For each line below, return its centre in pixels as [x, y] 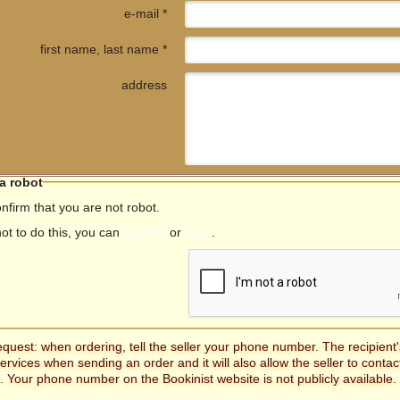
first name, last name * [104, 49]
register [145, 232]
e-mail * [146, 13]
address [145, 85]
